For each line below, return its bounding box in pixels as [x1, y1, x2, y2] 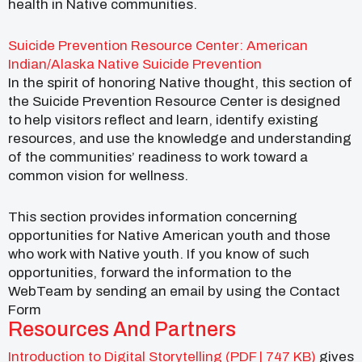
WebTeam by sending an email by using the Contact [8, 283, 340, 299]
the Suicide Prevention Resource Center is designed [8, 93, 340, 109]
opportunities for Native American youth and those [8, 227, 330, 243]
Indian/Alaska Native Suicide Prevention [8, 56, 262, 72]
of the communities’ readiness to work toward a [8, 149, 308, 165]
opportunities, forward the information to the [8, 264, 292, 280]
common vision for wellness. [8, 167, 188, 183]
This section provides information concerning [8, 208, 297, 225]
